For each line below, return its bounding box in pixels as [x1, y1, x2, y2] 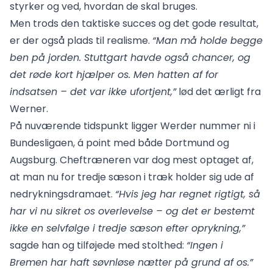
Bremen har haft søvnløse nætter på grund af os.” [10, 255, 253, 269]
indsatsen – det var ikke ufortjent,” [10, 85, 176, 99]
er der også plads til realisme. [10, 34, 152, 48]
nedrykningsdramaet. [10, 187, 115, 201]
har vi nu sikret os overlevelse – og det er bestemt [10, 204, 255, 218]
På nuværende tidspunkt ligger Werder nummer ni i [10, 119, 255, 133]
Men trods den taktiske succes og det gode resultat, [10, 16, 258, 30]
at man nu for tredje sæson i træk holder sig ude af [10, 170, 254, 184]
